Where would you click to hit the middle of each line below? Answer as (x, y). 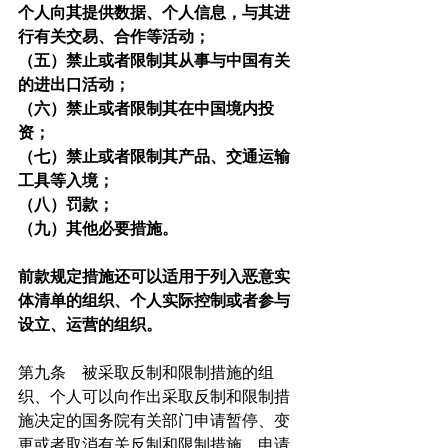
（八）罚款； (66, 205)
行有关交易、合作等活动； (114, 37)
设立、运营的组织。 (90, 325)
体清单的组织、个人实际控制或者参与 (154, 301)
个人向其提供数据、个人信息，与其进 (154, 13)
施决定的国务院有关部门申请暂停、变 (154, 421)
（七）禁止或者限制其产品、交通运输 (154, 157)
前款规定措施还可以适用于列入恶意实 (154, 277)
